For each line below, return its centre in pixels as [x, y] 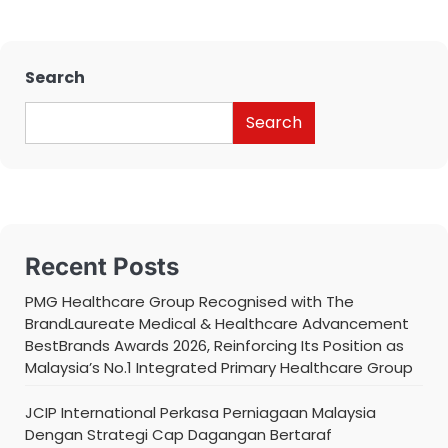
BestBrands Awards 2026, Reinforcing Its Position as [214, 346]
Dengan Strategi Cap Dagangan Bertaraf [178, 435]
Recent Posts [102, 267]
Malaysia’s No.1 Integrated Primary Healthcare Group [219, 368]
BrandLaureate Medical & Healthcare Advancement [217, 324]
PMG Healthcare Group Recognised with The [189, 302]
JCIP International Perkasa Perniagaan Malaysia [200, 413]
